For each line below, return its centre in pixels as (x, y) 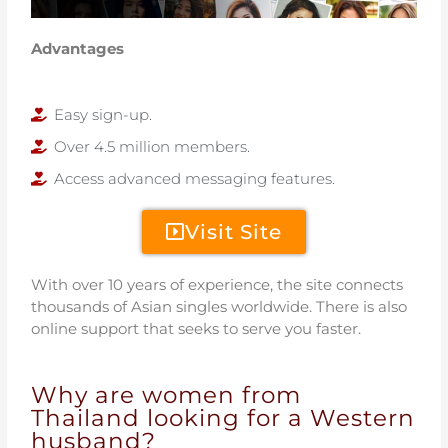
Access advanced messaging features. (194, 178)
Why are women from (166, 394)
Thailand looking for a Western (223, 417)
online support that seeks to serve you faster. (196, 328)
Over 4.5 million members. (151, 146)
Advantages (78, 48)
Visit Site (233, 231)
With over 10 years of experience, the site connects (217, 284)
